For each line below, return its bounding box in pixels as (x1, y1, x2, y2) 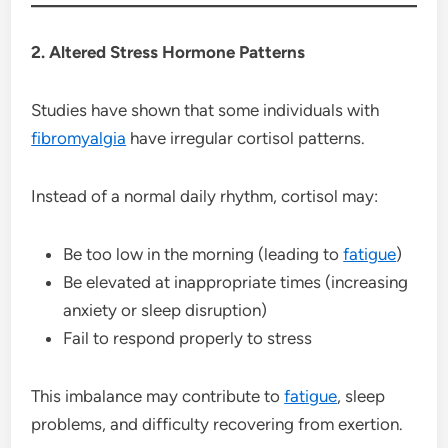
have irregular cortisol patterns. (126, 127, 366, 148)
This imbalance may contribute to (31, 385, 285, 406)
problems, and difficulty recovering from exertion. (31, 413, 404, 434)
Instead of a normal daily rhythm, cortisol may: (31, 185, 379, 206)
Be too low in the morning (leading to (63, 243, 344, 264)
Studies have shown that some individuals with (31, 99, 380, 120)
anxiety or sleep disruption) (63, 299, 268, 320)
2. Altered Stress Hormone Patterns (31, 41, 306, 62)
